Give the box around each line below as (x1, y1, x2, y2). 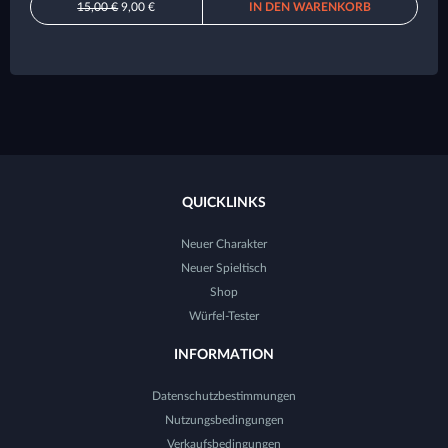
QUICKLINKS (182, 196, 266, 211)
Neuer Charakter (181, 238, 267, 251)
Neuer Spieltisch (181, 262, 267, 275)
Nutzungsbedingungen (164, 414, 284, 427)
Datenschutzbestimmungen (152, 390, 296, 403)
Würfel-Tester (189, 310, 259, 323)
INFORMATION (174, 348, 274, 363)
